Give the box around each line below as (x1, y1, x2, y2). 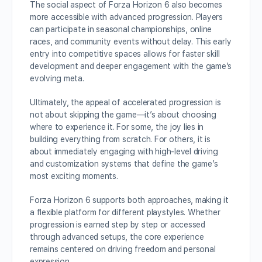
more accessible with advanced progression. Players (30, 12, 223, 22)
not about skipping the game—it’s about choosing (30, 110, 216, 119)
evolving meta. (30, 74, 84, 83)
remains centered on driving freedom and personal (30, 244, 216, 254)
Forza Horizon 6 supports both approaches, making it (30, 195, 229, 205)
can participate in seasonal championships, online (30, 25, 212, 34)
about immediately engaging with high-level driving (30, 147, 219, 156)
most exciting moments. (30, 171, 118, 181)
